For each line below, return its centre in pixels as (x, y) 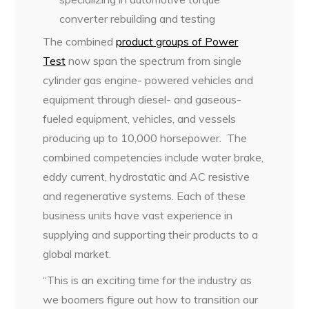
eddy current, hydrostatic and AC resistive (147, 177)
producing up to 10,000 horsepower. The (145, 138)
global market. (77, 254)
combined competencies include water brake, (153, 158)
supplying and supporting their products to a (151, 235)
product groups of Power (177, 42)
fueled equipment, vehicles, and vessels (140, 119)
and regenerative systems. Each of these (144, 196)
